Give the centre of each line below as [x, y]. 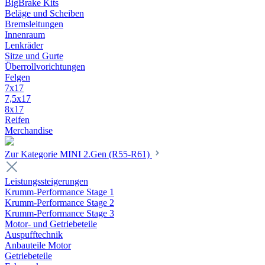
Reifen [17, 120]
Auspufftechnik [34, 235]
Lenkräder [24, 45]
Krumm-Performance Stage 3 [59, 213]
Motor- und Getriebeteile [51, 224]
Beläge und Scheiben [44, 13]
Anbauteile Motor [38, 245]
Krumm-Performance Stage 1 [59, 192]
